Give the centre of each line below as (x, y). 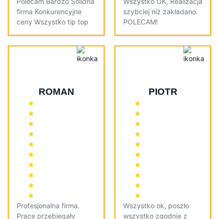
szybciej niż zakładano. (161, 12)
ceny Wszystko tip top (53, 22)
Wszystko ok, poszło (156, 206)
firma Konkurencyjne (49, 12)
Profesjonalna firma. (48, 206)
